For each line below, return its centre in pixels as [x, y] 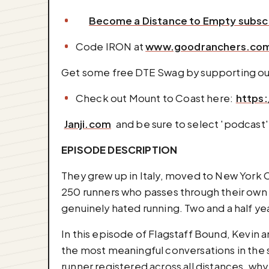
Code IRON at [110, 46]
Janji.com [88, 124]
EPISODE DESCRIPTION [119, 150]
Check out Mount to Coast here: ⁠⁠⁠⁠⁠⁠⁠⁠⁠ [156, 98]
